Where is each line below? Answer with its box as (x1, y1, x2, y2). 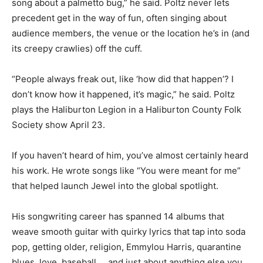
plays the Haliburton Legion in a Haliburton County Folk (12, 103, 241, 115)
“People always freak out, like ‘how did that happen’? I (12, 73, 234, 85)
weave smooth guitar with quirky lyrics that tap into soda (12, 225, 245, 237)
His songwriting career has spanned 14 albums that (12, 210, 224, 222)
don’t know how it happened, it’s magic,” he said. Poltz (12, 88, 235, 100)
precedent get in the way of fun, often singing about (12, 12, 227, 23)
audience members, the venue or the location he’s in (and (12, 27, 249, 39)
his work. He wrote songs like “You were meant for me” (12, 164, 241, 176)
